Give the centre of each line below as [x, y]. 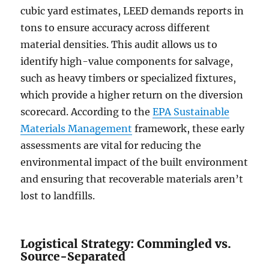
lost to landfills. [58, 196]
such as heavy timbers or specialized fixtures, [128, 78]
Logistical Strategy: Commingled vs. [126, 244]
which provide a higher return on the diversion [132, 95]
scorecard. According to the [87, 112]
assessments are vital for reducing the [111, 146]
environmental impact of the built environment [134, 162]
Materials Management [77, 129]
